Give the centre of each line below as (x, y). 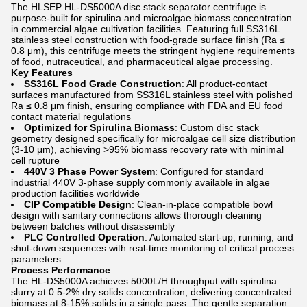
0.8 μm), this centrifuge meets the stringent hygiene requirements (153, 51)
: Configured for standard (209, 171)
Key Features (42, 73)
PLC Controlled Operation (84, 237)
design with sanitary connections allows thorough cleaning (136, 215)
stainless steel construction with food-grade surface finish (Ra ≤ (148, 40)
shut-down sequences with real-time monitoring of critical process (152, 248)
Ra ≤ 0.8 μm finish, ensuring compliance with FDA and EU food (147, 106)
